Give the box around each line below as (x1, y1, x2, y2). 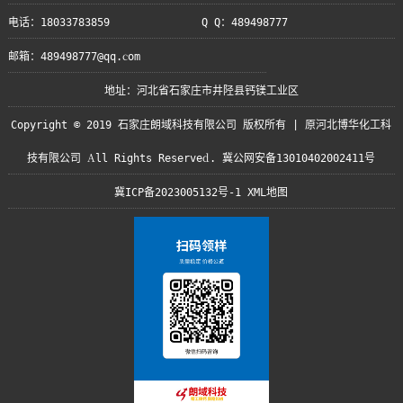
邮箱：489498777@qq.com (7, 48, 140, 63)
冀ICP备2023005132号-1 (114, 184, 242, 199)
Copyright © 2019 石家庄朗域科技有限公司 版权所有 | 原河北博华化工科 (11, 116, 392, 131)
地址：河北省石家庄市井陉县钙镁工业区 (103, 82, 299, 97)
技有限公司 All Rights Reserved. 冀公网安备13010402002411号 (27, 149, 376, 165)
